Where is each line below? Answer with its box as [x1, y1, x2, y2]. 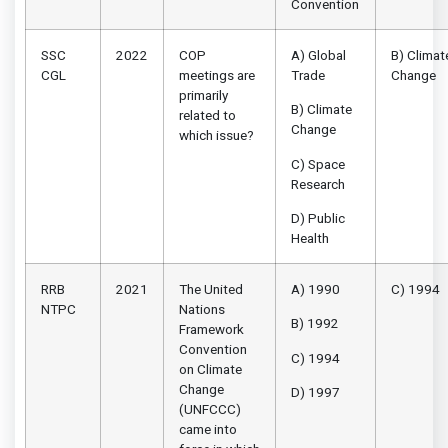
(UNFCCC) [179, 400, 241, 417]
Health [291, 229, 329, 246]
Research [291, 175, 345, 192]
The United [179, 280, 243, 297]
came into [179, 420, 237, 437]
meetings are [179, 66, 255, 83]
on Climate [179, 360, 242, 377]
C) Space [291, 155, 345, 172]
